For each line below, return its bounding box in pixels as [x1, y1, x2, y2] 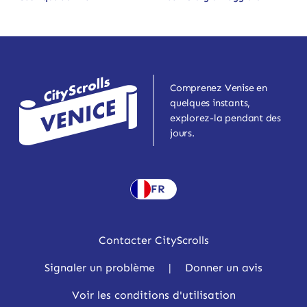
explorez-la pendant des [170, 111, 282, 124]
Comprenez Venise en [170, 81, 267, 94]
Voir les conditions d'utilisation [71, 288, 236, 302]
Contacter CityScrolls [98, 234, 209, 247]
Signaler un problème [44, 261, 155, 275]
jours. [170, 126, 195, 139]
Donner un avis [185, 261, 263, 275]
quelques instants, [170, 96, 251, 109]
